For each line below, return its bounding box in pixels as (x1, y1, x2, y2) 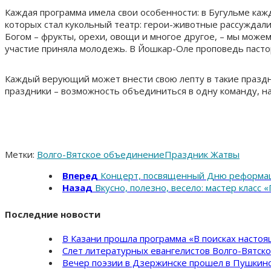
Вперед (62, 169, 98, 181)
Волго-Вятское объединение (37, 148, 165, 160)
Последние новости (5, 207, 100, 220)
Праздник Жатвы (165, 148, 240, 160)
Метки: (5, 148, 34, 160)
